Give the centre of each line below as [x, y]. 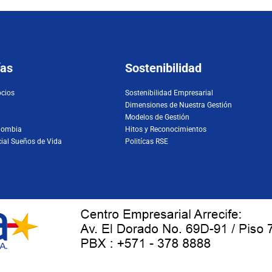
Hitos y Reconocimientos [166, 130]
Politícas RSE [147, 142]
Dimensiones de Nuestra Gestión [179, 105]
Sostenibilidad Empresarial [169, 93]
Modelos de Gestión [158, 117]
